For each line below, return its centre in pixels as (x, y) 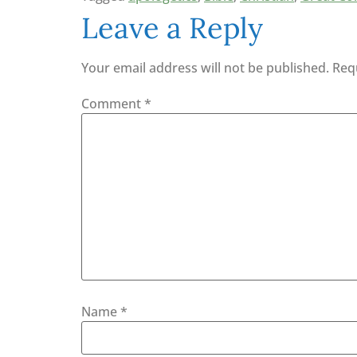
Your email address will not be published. (205, 67)
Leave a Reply (172, 27)
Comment (113, 103)
